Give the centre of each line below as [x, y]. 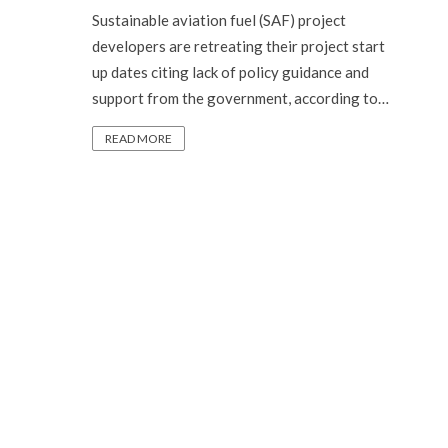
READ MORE [138, 138]
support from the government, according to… [240, 98]
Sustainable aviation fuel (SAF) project [219, 20]
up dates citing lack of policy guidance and [230, 72]
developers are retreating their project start [238, 46]
